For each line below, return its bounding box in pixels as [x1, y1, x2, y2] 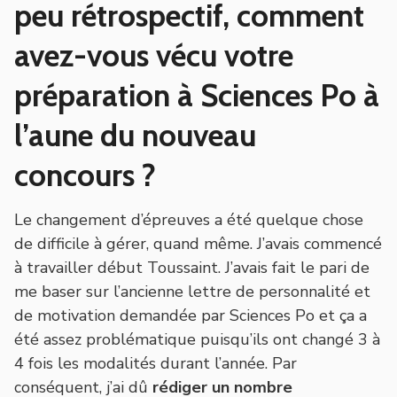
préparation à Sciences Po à [14, 75, 379, 114]
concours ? [14, 155, 156, 194]
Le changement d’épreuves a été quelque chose [14, 208, 363, 230]
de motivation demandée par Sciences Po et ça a [14, 304, 367, 326]
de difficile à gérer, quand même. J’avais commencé [14, 232, 382, 254]
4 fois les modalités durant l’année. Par [14, 352, 297, 374]
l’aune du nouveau [14, 115, 256, 154]
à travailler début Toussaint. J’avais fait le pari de [14, 256, 370, 278]
